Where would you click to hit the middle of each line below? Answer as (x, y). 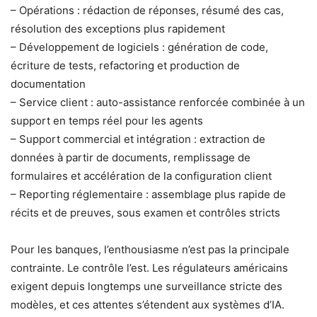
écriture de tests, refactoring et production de (125, 65)
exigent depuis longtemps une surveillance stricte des (146, 286)
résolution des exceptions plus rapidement (118, 28)
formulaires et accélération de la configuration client (141, 175)
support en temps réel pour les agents (107, 120)
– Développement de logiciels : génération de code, (139, 47)
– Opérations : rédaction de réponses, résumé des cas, (147, 10)
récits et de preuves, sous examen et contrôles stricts (145, 212)
